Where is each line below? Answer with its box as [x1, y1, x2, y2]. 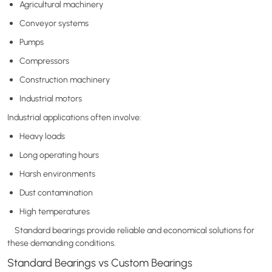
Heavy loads [19, 130, 65, 141]
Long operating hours [19, 149, 99, 160]
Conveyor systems [19, 17, 89, 29]
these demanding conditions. [7, 237, 116, 248]
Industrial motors [19, 92, 82, 104]
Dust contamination [19, 186, 93, 198]
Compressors [19, 55, 69, 66]
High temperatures [19, 205, 90, 217]
